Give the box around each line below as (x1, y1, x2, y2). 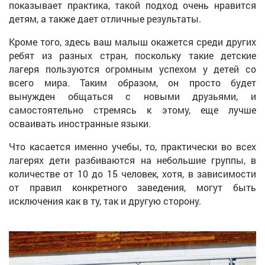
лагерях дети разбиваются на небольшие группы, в (9, 153, 256, 166)
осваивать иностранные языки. (9, 117, 151, 130)
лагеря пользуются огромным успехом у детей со (9, 62, 256, 75)
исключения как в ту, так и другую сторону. (9, 194, 201, 207)
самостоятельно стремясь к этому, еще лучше (9, 103, 256, 116)
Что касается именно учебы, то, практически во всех (9, 140, 256, 153)
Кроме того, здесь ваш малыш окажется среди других (9, 35, 256, 48)
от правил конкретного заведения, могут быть (9, 180, 256, 193)
